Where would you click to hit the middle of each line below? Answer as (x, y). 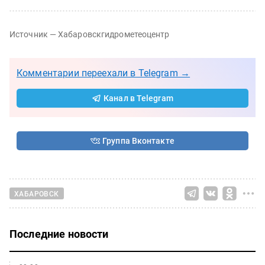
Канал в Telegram (138, 98)
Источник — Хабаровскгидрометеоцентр (90, 34)
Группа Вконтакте (138, 141)
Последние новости (59, 234)
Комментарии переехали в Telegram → (104, 73)
